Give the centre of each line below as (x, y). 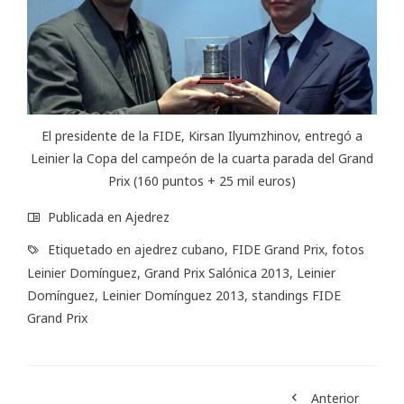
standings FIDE (296, 296)
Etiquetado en (89, 250)
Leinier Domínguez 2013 (173, 296)
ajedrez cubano (179, 250)
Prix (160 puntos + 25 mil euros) (202, 181)
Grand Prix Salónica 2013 (217, 273)
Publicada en (85, 217)
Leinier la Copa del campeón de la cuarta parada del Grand (202, 159)
